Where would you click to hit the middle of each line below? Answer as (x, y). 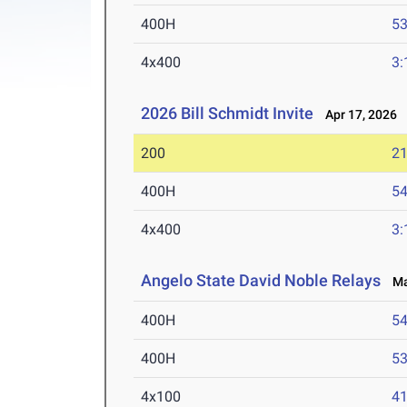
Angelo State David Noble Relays (261, 281)
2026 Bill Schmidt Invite (228, 114)
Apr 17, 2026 (357, 115)
